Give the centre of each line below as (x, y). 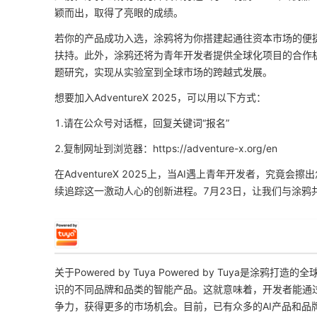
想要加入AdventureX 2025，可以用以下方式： (160, 98)
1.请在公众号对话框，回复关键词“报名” (142, 123)
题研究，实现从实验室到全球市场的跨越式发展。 (163, 72)
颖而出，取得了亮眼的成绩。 (119, 13)
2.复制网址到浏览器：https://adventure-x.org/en (166, 149)
